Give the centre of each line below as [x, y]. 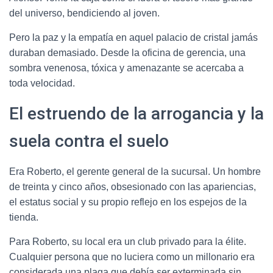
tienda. [24, 217]
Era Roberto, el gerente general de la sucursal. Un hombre [135, 171]
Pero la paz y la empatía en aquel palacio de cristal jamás [133, 37]
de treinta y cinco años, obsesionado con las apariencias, [133, 186]
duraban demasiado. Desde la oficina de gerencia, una [127, 52]
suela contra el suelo [89, 141]
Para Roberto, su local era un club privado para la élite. [128, 241]
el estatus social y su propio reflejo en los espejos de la [128, 202]
